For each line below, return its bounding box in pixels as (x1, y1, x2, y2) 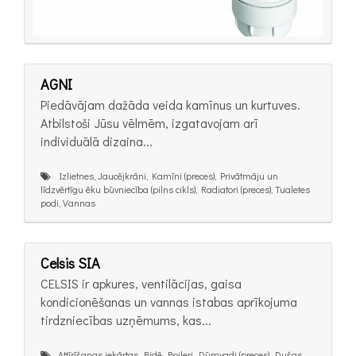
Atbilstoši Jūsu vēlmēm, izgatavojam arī (41, 114, 258, 131)
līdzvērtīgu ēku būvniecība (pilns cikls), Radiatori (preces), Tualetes (41, 182, 310, 195)
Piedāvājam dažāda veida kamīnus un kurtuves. (41, 95, 300, 113)
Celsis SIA (41, 253, 100, 273)
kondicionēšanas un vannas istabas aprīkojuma (41, 293, 297, 311)
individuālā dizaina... (41, 132, 153, 149)
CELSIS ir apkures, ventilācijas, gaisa (41, 275, 242, 292)
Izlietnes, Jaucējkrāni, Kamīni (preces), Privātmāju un (51, 168, 278, 182)
